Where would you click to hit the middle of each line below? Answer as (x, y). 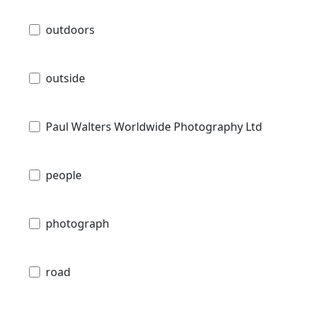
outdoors (70, 29)
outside (65, 78)
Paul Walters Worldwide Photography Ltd (154, 126)
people (64, 175)
